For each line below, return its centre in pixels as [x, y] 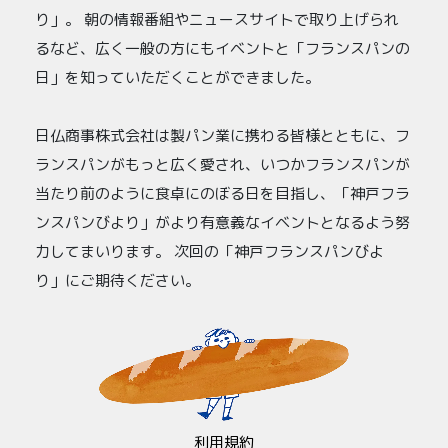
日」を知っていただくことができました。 [177, 77]
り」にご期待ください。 [117, 280]
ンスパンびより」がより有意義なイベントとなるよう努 [222, 222]
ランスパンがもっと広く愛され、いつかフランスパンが [222, 164]
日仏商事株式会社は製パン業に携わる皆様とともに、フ [222, 135]
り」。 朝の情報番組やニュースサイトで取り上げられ [217, 19]
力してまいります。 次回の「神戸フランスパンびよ [209, 251]
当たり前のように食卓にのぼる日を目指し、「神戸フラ [222, 193]
